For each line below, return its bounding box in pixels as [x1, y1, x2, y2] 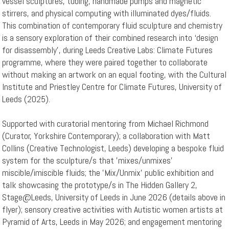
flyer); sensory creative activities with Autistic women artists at [2, 203, 223, 216]
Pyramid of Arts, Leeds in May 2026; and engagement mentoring [2, 216, 222, 228]
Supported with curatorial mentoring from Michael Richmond [2, 118, 209, 130]
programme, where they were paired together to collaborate [2, 56, 208, 68]
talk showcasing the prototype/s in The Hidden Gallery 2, [2, 179, 198, 191]
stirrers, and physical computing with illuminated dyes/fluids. [2, 7, 212, 19]
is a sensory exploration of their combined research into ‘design [2, 32, 219, 44]
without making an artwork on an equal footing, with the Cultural [2, 68, 227, 81]
